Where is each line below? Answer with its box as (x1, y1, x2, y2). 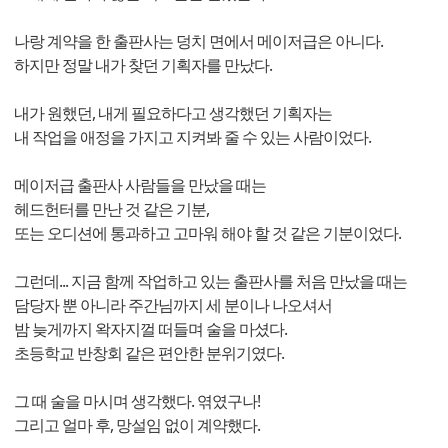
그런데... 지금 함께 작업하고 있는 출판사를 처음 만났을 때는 (14, 270, 407, 293)
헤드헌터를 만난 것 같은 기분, (14, 198, 209, 221)
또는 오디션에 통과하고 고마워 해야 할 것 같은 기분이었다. (14, 222, 401, 245)
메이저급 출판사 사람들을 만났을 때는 (14, 174, 266, 197)
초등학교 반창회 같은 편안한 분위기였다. (14, 342, 284, 365)
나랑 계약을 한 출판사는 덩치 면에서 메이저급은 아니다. (14, 30, 383, 53)
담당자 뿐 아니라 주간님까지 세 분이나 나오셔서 (14, 294, 332, 317)
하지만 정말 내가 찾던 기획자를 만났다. (14, 54, 272, 77)
